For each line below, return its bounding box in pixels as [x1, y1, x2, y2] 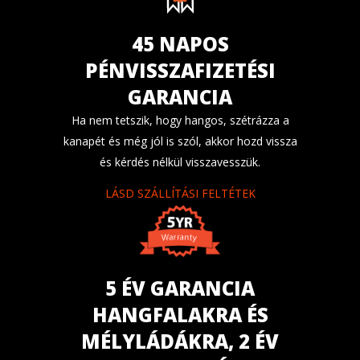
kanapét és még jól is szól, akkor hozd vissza [63, 133, 297, 149]
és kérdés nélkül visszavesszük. [100, 153, 260, 170]
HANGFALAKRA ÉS [92, 301, 268, 328]
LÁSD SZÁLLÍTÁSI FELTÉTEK [104, 185, 256, 201]
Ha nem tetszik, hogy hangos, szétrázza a [71, 112, 289, 128]
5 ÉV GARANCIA [105, 274, 255, 301]
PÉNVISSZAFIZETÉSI [84, 56, 276, 84]
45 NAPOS [131, 30, 229, 57]
